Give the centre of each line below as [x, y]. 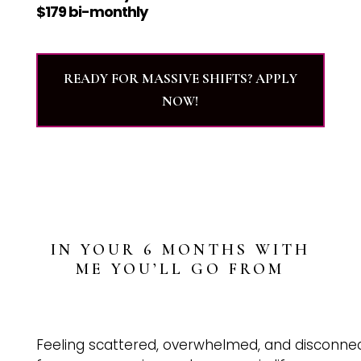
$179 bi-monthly [91, 12]
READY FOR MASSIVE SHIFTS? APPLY [180, 79]
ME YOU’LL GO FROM [180, 270]
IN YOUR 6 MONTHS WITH [180, 250]
